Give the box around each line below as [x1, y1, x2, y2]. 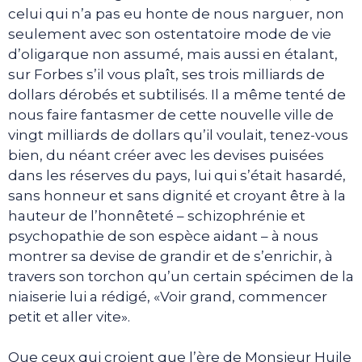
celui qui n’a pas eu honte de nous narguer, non [8, 5, 344, 22]
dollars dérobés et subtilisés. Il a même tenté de [8, 86, 346, 103]
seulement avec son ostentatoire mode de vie [8, 25, 331, 42]
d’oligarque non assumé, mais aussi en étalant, [8, 45, 338, 62]
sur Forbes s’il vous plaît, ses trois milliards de [8, 65, 325, 82]
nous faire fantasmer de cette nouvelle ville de [8, 106, 334, 123]
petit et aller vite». [8, 308, 130, 325]
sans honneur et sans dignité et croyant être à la [8, 187, 346, 204]
